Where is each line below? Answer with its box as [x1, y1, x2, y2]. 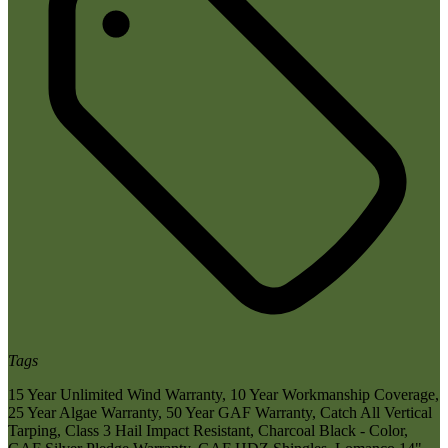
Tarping [8, 421, 57, 439]
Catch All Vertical [320, 403, 432, 421]
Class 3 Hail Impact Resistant [65, 421, 250, 439]
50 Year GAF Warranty [166, 403, 312, 421]
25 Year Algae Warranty [8, 403, 158, 421]
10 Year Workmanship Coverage [230, 385, 435, 403]
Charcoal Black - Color [258, 421, 404, 439]
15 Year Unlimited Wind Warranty [8, 385, 222, 403]
